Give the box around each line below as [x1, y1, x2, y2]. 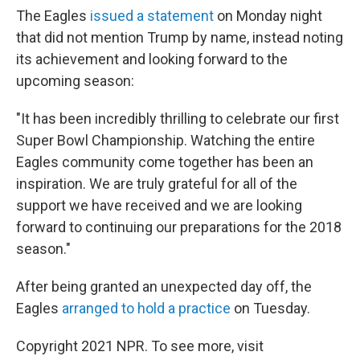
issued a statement [90, 7, 214, 24]
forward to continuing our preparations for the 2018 [16, 219, 342, 235]
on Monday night [214, 7, 322, 24]
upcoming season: [16, 72, 134, 89]
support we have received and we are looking [16, 197, 302, 214]
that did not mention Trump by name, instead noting [16, 29, 343, 46]
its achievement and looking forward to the [16, 51, 288, 67]
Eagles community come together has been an [16, 153, 313, 170]
